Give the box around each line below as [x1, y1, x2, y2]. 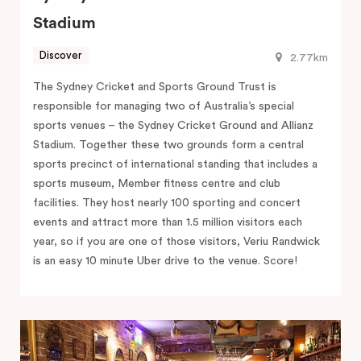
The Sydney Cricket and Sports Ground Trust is [33, 81, 276, 93]
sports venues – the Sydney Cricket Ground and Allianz [33, 119, 313, 131]
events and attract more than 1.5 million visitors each [33, 216, 302, 228]
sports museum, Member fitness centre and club [33, 177, 280, 189]
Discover [39, 50, 82, 61]
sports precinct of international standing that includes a [33, 158, 317, 170]
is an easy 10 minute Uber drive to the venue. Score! [33, 255, 297, 267]
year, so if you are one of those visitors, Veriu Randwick [33, 235, 320, 247]
